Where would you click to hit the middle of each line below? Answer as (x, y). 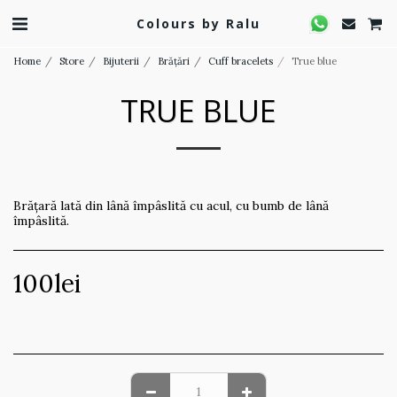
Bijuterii (121, 61)
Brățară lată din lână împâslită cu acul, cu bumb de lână (171, 206)
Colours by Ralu (198, 23)
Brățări (174, 61)
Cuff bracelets (241, 61)
